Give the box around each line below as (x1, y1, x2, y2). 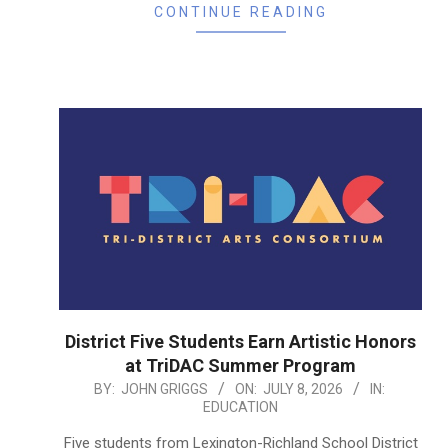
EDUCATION (203, 398, 278, 415)
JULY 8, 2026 (262, 380, 343, 397)
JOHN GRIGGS (120, 380, 208, 397)
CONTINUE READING (153, 4, 328, 21)
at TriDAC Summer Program (125, 354, 356, 376)
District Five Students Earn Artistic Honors (65, 330, 416, 352)
